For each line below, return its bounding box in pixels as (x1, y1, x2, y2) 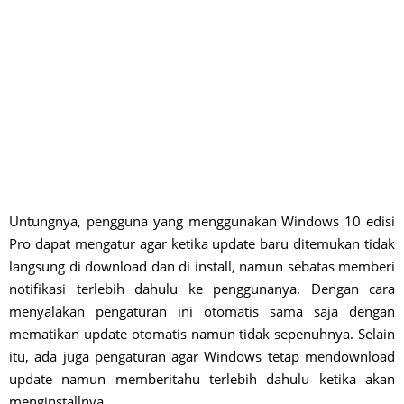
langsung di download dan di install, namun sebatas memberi (9, 257, 395, 275)
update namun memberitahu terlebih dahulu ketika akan (9, 370, 395, 388)
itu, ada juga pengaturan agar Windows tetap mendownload (9, 347, 395, 365)
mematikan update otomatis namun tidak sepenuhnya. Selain (9, 325, 395, 343)
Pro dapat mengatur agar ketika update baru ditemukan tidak (9, 234, 395, 252)
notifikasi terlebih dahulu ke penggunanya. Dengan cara (9, 280, 395, 298)
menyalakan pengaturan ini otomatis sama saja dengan (9, 302, 395, 320)
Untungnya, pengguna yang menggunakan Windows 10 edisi (9, 212, 395, 230)
